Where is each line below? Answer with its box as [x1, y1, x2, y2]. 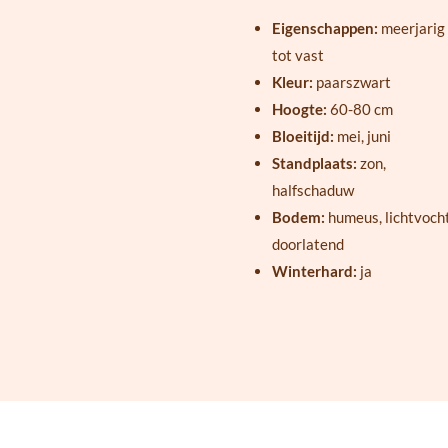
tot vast [271, 46, 324, 65]
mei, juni [336, 127, 391, 146]
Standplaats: [271, 154, 360, 173]
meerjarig [380, 19, 445, 38]
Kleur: [271, 73, 316, 92]
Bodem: [271, 208, 328, 227]
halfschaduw [271, 181, 354, 200]
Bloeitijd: [271, 127, 337, 146]
